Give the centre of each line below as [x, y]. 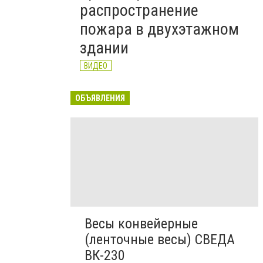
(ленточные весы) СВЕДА [160, 240]
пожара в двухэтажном [159, 29]
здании [104, 48]
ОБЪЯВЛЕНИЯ [100, 98]
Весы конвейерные [141, 224]
